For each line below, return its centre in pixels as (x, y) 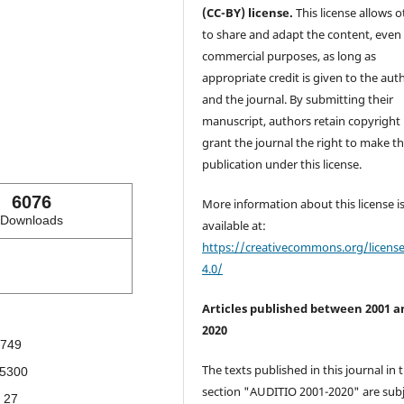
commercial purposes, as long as (289, 55)
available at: (234, 225)
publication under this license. (282, 164)
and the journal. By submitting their (298, 99)
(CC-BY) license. (248, 12)
